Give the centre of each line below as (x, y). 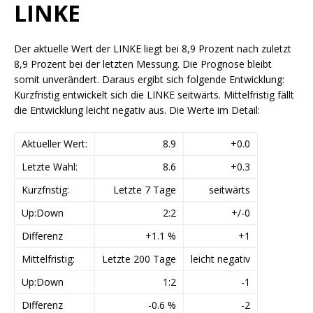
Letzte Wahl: (50, 167)
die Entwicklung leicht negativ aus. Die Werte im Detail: (137, 110)
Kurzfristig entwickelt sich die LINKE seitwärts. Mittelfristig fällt (154, 95)
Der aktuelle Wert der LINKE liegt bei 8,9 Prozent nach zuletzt (153, 49)
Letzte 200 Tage (139, 259)
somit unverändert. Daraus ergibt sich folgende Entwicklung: (149, 79)
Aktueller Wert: (54, 144)
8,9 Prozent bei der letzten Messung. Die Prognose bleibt (143, 64)
